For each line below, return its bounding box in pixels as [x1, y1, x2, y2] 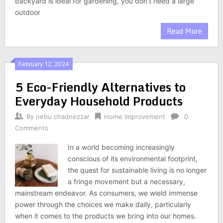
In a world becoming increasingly [68, 143, 175, 151]
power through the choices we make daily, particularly [14, 200, 191, 209]
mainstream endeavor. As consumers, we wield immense [14, 189, 198, 197]
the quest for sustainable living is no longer [68, 166, 207, 174]
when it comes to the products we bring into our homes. [14, 212, 196, 220]
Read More [167, 25, 203, 37]
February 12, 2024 [18, 60, 69, 68]
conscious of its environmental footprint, [68, 154, 198, 163]
